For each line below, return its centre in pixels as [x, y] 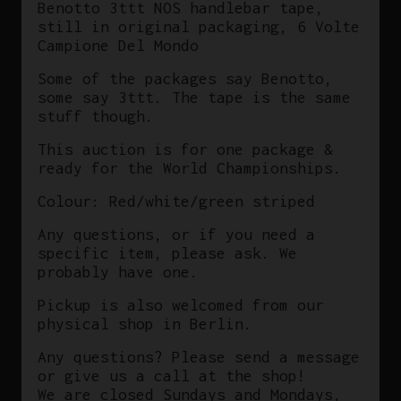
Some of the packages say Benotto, [185, 78]
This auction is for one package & [185, 149]
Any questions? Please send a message [198, 356]
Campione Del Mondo [118, 45]
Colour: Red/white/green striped [176, 200]
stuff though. [100, 115]
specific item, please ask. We [167, 252]
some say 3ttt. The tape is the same [194, 97]
